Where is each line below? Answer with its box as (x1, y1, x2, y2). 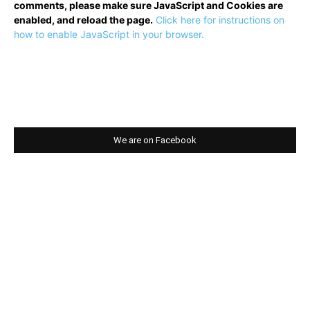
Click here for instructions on (156, 13, 284, 26)
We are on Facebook (113, 134, 197, 145)
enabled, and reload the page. (14, 13, 153, 26)
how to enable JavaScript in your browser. (14, 28, 204, 40)
